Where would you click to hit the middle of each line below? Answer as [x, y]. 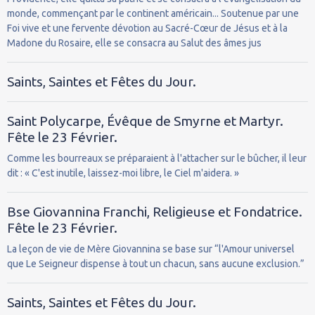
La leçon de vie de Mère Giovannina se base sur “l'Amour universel [151, 249]
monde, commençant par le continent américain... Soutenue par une [153, 13]
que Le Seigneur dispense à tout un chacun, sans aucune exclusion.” [156, 263]
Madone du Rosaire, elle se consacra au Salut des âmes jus [134, 43]
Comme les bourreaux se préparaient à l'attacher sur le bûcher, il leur [157, 158]
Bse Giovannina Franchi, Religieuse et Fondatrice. [155, 211]
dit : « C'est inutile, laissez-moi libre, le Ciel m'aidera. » [123, 173]
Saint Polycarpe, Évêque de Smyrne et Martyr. [145, 121]
